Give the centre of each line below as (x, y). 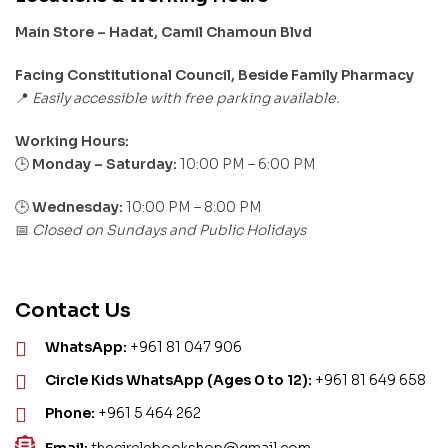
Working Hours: (72, 140)
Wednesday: (77, 206)
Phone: (70, 413)
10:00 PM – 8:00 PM (192, 206)
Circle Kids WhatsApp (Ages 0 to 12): (178, 380)
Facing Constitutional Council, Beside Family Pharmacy (214, 75)
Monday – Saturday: (104, 163)
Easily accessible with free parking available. (186, 98)
